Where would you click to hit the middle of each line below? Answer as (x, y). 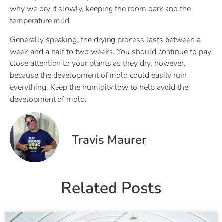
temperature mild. (41, 21)
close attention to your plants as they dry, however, (98, 64)
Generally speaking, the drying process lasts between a (105, 40)
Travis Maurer (109, 139)
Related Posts (111, 188)
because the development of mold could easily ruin (98, 76)
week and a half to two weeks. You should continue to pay (111, 52)
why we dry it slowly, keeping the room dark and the (100, 9)
